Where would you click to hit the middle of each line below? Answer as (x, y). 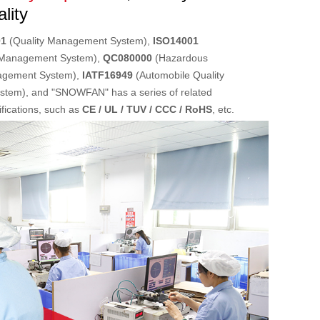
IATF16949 (107, 75)
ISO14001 (176, 41)
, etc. (223, 110)
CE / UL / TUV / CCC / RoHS (147, 110)
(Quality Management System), (80, 41)
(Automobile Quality (179, 75)
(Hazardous (180, 58)
